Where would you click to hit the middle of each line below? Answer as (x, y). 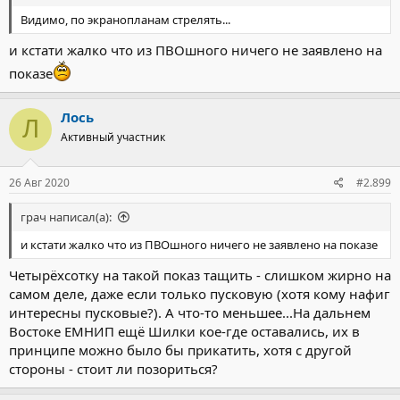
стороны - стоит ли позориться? (113, 368)
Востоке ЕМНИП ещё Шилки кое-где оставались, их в (184, 331)
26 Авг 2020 (39, 183)
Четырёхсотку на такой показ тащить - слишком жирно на (200, 275)
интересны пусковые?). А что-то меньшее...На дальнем (190, 312)
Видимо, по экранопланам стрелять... (125, 20)
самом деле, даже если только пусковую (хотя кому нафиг (200, 293)
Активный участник (113, 137)
